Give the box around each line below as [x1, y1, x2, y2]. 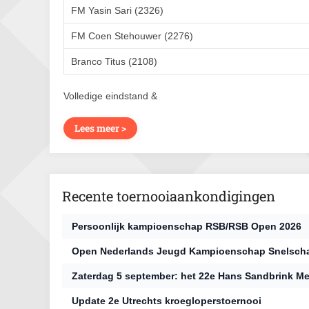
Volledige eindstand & [63, 90, 157, 101]
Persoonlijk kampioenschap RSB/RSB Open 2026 [72, 221, 301, 232]
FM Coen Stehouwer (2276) [71, 30, 193, 41]
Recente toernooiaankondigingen [62, 187, 275, 205]
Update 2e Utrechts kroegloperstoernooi [72, 295, 261, 306]
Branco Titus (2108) [71, 56, 157, 67]
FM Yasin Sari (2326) [71, 5, 163, 16]
